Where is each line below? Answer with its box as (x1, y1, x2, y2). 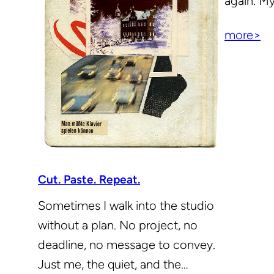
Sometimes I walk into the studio (38, 198, 215, 213)
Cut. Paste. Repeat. (38, 172, 141, 187)
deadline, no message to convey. (38, 237, 216, 252)
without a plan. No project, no (38, 217, 198, 232)
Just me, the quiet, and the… (38, 256, 189, 272)
